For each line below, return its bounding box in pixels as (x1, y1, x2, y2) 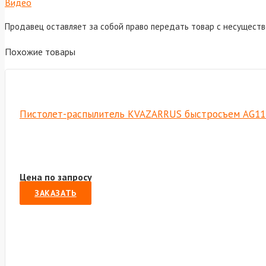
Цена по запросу (20, 171, 92, 183)
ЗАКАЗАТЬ (34, 188, 77, 199)
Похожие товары (5, 46, 75, 58)
